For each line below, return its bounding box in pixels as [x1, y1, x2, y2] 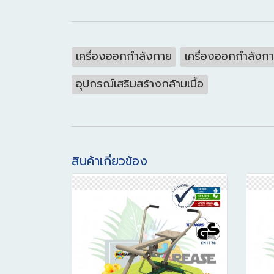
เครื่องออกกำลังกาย [76, 48, 172, 65]
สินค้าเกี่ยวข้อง [72, 152, 147, 170]
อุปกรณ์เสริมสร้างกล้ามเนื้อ [76, 75, 204, 92]
